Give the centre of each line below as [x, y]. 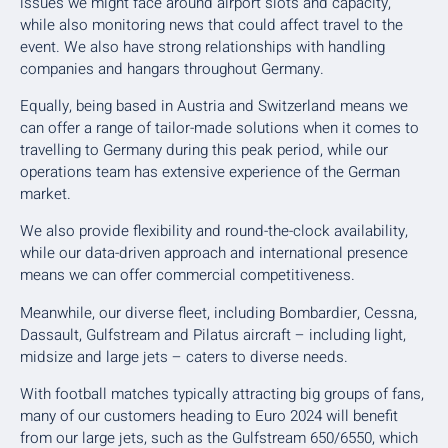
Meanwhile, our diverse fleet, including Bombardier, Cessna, [218, 312]
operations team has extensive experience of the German [210, 172]
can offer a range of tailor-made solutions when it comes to [219, 128]
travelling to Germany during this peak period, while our [204, 150]
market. [45, 194]
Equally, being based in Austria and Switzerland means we [214, 106]
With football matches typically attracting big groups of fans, [222, 393]
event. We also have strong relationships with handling [202, 46]
